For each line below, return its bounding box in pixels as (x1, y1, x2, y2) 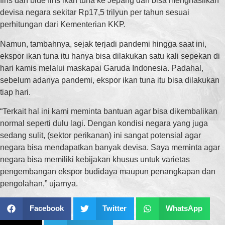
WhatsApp (165, 204, 202, 213)
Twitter (102, 204, 127, 213)
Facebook (29, 204, 64, 213)
